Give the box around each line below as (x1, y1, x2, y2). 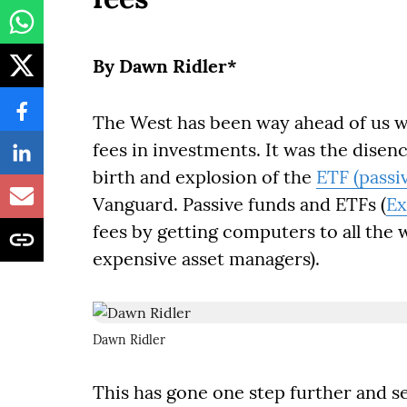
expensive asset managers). (93, 247, 320, 270)
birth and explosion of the (93, 165, 316, 188)
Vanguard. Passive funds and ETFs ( (93, 193, 386, 215)
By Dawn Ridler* (93, 55, 237, 77)
